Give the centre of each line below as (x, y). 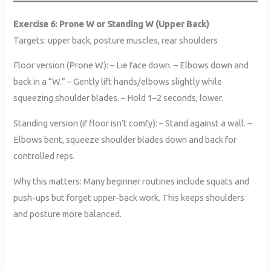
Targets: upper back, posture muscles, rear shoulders (116, 40)
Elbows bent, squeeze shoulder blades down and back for (125, 139)
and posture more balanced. (68, 214)
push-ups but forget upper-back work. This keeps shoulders (129, 197)
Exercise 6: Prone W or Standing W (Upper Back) (112, 24)
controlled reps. (44, 155)
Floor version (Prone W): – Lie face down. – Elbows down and (131, 65)
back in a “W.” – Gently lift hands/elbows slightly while (118, 82)
